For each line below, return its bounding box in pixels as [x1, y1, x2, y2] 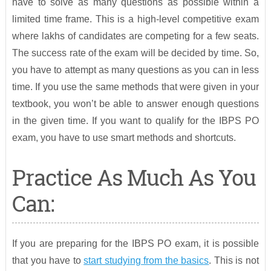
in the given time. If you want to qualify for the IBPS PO [11, 116, 260, 126]
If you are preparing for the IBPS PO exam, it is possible [11, 238, 260, 249]
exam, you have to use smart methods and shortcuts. [11, 132, 236, 143]
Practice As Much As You [11, 163, 256, 192]
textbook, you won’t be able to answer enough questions [11, 99, 260, 109]
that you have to [11, 255, 84, 266]
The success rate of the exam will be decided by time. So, [11, 48, 260, 59]
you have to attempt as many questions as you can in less [11, 65, 260, 76]
